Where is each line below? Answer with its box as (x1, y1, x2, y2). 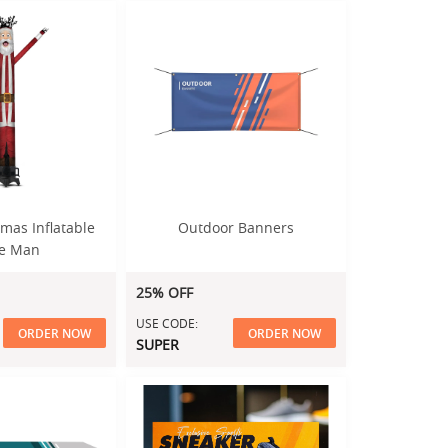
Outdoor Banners (178, 218, 294, 237)
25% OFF (136, 283, 193, 302)
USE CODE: (136, 315, 198, 331)
